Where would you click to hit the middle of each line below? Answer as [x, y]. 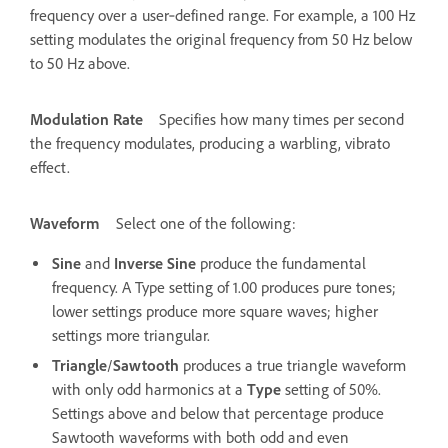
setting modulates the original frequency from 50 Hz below [221, 39]
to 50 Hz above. [80, 63]
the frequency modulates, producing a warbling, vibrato [210, 143]
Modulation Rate [86, 119]
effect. [50, 167]
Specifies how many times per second [281, 119]
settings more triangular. [131, 335]
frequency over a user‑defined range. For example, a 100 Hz [222, 15]
